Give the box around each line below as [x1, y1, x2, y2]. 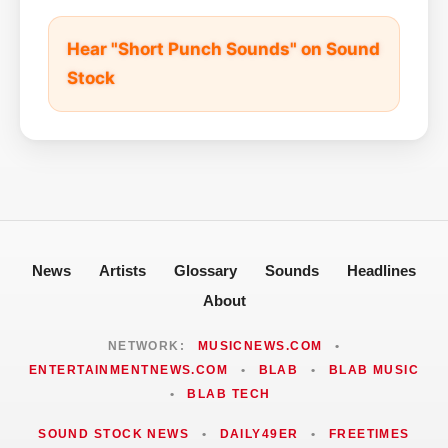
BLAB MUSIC [328, 362, 420, 377]
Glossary [174, 261, 237, 279]
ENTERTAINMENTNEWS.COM [28, 362, 229, 377]
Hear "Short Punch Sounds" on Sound [67, 38, 380, 59]
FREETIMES [328, 426, 410, 441]
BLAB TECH [187, 386, 271, 401]
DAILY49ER [219, 426, 299, 441]
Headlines [347, 261, 416, 279]
